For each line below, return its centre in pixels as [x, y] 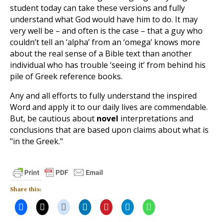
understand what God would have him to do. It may [104, 19]
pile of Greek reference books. [66, 76]
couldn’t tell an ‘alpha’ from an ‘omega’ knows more [105, 42]
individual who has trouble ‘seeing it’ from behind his [108, 65]
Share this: [26, 190]
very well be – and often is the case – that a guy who [106, 31]
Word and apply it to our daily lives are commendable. [109, 107]
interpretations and [156, 118]
